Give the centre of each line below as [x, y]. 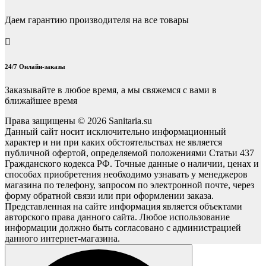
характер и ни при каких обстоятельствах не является [113, 142]
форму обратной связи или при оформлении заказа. [109, 196]
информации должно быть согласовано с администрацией [123, 228]
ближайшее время [41, 101]
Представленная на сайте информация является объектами [123, 207]
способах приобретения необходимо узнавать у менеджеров [126, 175]
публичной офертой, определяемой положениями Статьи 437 [129, 153]
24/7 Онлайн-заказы [35, 67]
